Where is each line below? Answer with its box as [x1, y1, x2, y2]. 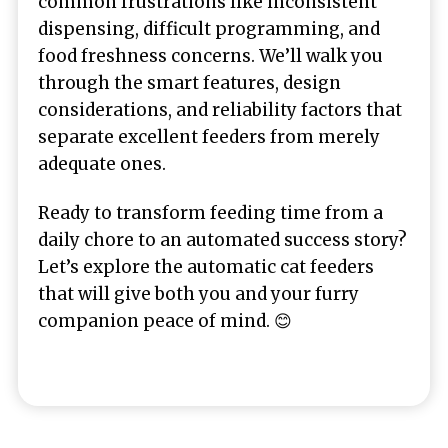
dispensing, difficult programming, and [38, 18, 380, 41]
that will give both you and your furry [38, 282, 359, 305]
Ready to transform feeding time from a [38, 201, 383, 224]
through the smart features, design [38, 72, 341, 95]
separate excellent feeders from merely [38, 126, 380, 149]
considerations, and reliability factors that [38, 99, 402, 122]
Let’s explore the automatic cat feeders [38, 255, 374, 278]
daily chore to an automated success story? [38, 228, 407, 251]
